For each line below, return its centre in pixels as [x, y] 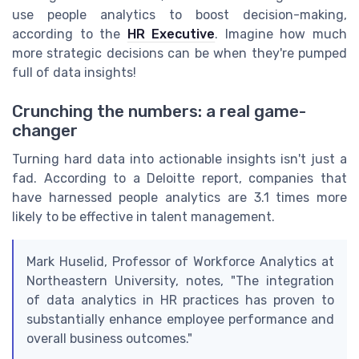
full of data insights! [74, 73]
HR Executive [171, 34]
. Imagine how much [281, 34]
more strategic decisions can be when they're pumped [179, 54]
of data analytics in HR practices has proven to [180, 301]
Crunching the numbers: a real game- [159, 112]
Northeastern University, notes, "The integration [180, 281]
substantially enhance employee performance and [180, 320]
